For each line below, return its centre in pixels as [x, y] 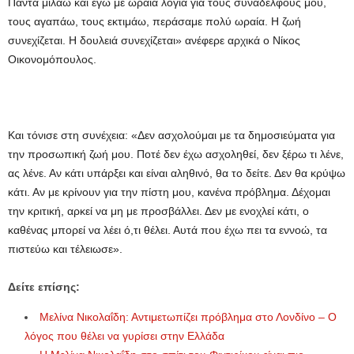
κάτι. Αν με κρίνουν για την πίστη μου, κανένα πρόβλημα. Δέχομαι [169, 192]
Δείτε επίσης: [44, 286]
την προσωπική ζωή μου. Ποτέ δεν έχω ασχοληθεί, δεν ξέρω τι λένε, [176, 154]
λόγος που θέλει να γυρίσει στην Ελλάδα [124, 335]
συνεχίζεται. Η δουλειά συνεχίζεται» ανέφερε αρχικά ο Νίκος [154, 40]
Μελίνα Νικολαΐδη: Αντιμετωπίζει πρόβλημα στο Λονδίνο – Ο [188, 316]
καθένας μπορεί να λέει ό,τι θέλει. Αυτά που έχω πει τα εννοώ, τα [168, 230]
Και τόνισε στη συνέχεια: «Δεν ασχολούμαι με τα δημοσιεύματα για [171, 135]
